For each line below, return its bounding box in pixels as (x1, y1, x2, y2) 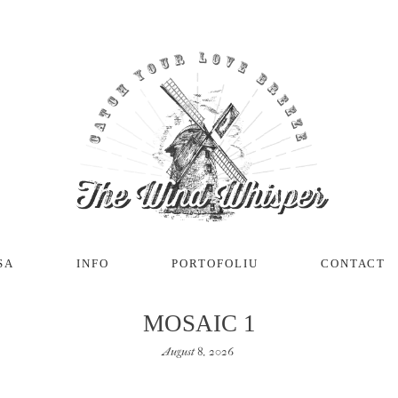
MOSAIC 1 (142, 309, 256, 337)
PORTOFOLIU (171, 257, 259, 271)
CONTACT (320, 257, 386, 271)
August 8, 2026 (162, 344, 234, 358)
